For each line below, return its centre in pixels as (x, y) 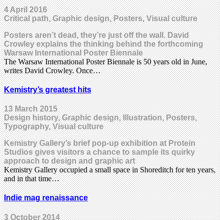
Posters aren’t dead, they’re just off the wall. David (96, 35)
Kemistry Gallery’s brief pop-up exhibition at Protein (100, 143)
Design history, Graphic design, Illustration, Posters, (100, 118)
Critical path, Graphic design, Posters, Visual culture (101, 18)
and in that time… (32, 179)
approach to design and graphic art (69, 161)
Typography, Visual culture (54, 127)
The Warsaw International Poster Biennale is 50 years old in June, (106, 61)
